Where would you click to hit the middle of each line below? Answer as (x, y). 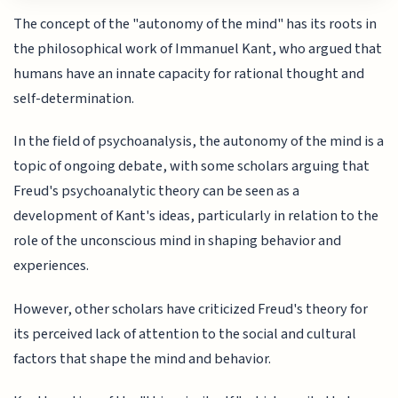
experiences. (52, 266)
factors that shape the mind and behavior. (143, 358)
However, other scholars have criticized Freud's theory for (191, 309)
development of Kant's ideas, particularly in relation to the (196, 216)
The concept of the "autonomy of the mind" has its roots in (195, 24)
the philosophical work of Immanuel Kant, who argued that (198, 48)
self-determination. (74, 98)
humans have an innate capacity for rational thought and (189, 73)
